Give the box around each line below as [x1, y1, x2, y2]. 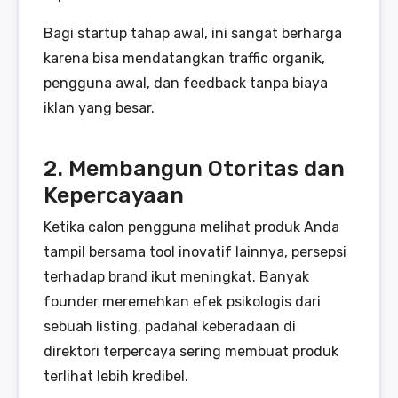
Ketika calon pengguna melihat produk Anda [44, 218, 339, 235]
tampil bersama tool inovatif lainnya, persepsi [44, 243, 346, 260]
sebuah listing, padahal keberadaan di [44, 317, 296, 335]
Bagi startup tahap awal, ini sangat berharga [44, 24, 342, 42]
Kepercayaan [44, 180, 184, 208]
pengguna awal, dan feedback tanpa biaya [44, 74, 328, 92]
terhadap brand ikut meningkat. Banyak [44, 267, 309, 285]
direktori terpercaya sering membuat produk [44, 342, 338, 360]
